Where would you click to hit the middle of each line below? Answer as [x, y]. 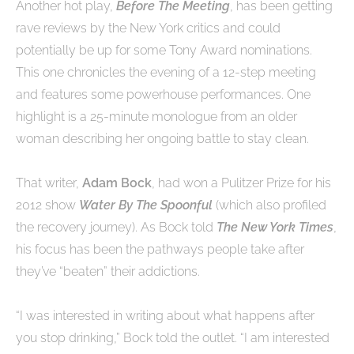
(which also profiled [269, 205]
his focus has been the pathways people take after [160, 249]
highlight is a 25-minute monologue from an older [156, 116]
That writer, [49, 183]
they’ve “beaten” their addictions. [108, 271]
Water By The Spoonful [146, 205]
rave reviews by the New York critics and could [148, 28]
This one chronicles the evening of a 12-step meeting [166, 72]
